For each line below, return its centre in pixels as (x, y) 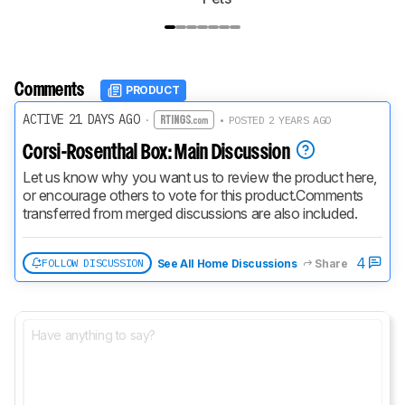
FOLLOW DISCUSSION (93, 263)
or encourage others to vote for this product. (160, 195)
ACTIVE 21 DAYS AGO (81, 119)
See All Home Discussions (227, 263)
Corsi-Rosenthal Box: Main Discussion (156, 153)
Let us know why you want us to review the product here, (200, 177)
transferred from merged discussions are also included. (190, 213)
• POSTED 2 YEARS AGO (273, 119)
